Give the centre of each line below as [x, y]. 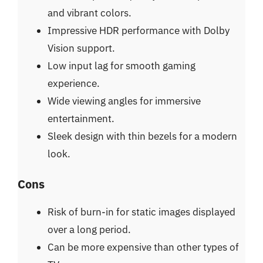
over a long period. [89, 230]
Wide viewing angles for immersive [124, 101]
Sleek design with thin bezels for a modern [142, 136]
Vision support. [81, 48]
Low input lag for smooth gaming [122, 65]
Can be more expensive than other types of [143, 247]
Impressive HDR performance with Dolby [139, 30]
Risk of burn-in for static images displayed [141, 212]
